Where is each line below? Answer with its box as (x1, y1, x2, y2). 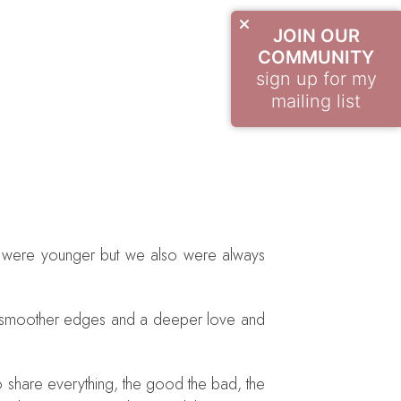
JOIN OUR (272, 25, 360, 47)
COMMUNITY (258, 47, 374, 68)
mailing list (271, 90, 361, 112)
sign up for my (255, 68, 377, 90)
